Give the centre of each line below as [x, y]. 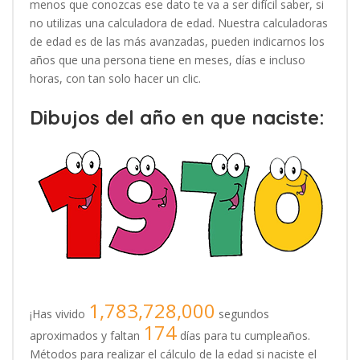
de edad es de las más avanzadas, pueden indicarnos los [177, 41]
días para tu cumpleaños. [243, 335]
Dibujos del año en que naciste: [177, 117]
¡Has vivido [59, 314]
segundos [242, 314]
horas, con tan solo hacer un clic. [115, 78]
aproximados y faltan [86, 335]
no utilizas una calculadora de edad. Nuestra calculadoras [179, 23]
